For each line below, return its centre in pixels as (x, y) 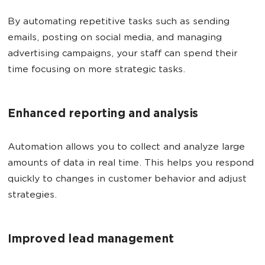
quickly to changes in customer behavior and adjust (127, 180)
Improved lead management (91, 240)
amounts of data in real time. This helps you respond (131, 164)
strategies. (32, 195)
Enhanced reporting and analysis (103, 114)
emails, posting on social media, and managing (115, 38)
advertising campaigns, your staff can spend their (122, 54)
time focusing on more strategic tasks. (96, 70)
